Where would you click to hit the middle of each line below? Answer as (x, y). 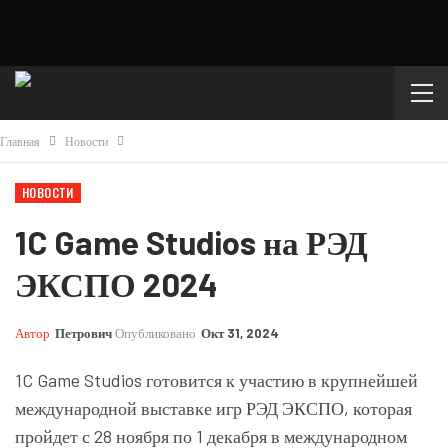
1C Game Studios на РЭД (191, 242)
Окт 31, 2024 (240, 333)
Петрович (83, 333)
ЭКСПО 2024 (116, 284)
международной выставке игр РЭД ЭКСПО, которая (213, 408)
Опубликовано (157, 333)
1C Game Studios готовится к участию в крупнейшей (216, 380)
